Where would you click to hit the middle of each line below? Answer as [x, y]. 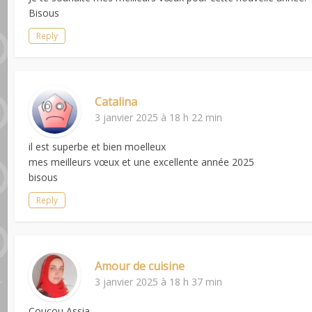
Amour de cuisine [140, 266]
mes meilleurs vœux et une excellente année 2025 [142, 162]
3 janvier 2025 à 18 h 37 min [159, 282]
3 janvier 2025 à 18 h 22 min [159, 118]
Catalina [116, 102]
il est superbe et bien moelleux [97, 147]
